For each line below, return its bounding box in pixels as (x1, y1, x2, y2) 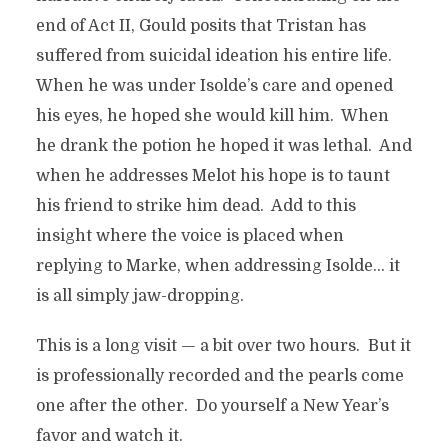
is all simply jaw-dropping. (35, 287, 244, 305)
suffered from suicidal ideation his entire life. (35, 47, 396, 65)
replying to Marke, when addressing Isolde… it (35, 257, 400, 275)
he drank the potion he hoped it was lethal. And (35, 137, 412, 155)
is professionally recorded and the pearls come (35, 367, 404, 385)
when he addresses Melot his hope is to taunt (35, 167, 390, 185)
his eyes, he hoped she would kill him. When (35, 107, 389, 125)
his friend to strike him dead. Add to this (35, 197, 356, 215)
